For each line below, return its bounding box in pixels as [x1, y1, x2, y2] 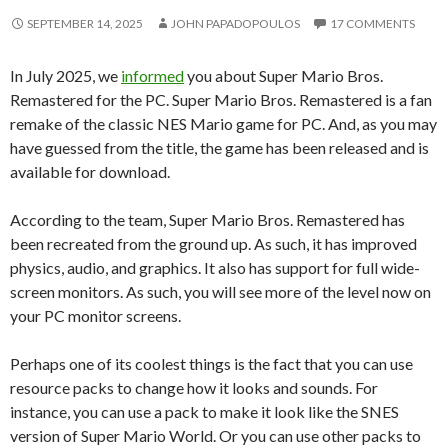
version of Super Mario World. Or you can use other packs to [10, 425, 421, 445]
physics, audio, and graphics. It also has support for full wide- [10, 257, 420, 277]
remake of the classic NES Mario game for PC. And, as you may [10, 113, 437, 133]
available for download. [10, 161, 170, 181]
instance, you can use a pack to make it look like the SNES [10, 401, 399, 421]
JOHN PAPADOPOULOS [171, 15, 300, 31]
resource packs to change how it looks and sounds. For [10, 377, 378, 397]
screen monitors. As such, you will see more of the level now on [10, 281, 431, 301]
